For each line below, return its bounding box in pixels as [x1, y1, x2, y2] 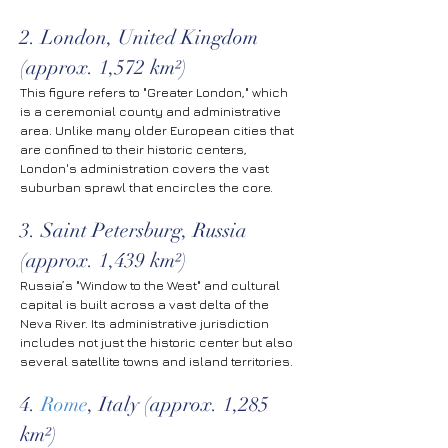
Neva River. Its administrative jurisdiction [20, 315, 272, 331]
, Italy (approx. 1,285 [88, 392, 274, 417]
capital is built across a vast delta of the [20, 296, 272, 312]
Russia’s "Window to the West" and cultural [20, 277, 283, 293]
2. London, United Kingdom [20, 25, 263, 50]
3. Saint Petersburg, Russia [20, 218, 252, 243]
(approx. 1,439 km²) [20, 248, 187, 273]
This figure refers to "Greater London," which [20, 84, 291, 100]
